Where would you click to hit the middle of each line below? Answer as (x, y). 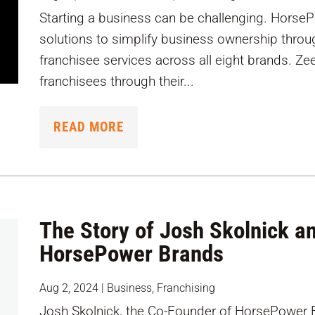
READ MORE (89, 127)
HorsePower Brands (132, 254)
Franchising (186, 288)
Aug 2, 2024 (69, 288)
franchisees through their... (117, 82)
